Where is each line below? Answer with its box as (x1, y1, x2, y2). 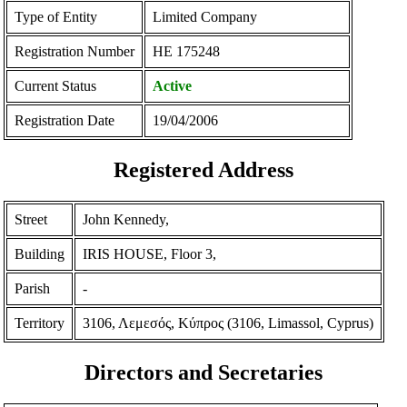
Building (15, 245, 65, 262)
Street (15, 211, 48, 227)
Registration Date (15, 113, 115, 129)
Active (153, 78, 193, 94)
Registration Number (15, 44, 135, 60)
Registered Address (114, 158, 293, 183)
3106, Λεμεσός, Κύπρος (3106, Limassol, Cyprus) (83, 314, 374, 331)
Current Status (15, 78, 97, 94)
